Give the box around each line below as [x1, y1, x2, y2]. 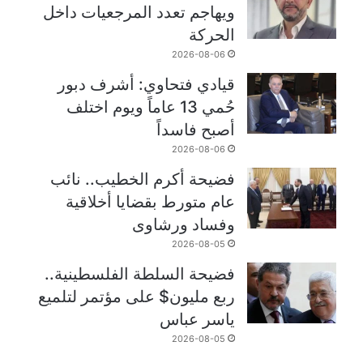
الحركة [189, 24, 236, 45]
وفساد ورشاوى [132, 214, 236, 234]
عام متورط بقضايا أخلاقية [66, 191, 236, 211]
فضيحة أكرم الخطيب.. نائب [50, 169, 236, 189]
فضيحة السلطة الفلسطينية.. [45, 263, 236, 284]
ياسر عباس [160, 309, 236, 329]
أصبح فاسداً [156, 119, 236, 139]
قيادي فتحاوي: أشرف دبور [58, 74, 236, 94]
